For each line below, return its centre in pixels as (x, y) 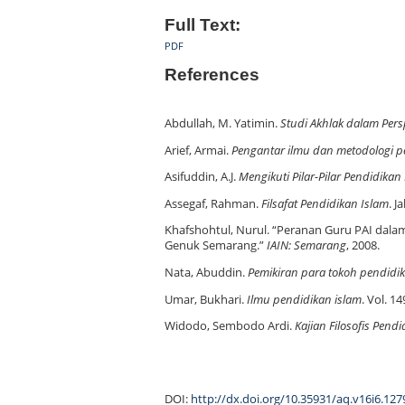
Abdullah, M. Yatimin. (222, 124)
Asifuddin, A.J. (202, 177)
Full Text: (202, 24)
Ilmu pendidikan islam (304, 299)
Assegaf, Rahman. (213, 203)
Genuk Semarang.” (216, 246)
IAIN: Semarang (306, 246)
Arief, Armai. (198, 150)
